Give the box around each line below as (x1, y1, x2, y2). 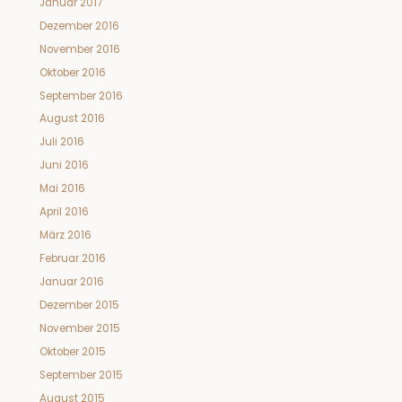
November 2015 (39, 321, 120, 336)
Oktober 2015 (39, 345, 106, 359)
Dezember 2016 (39, 18, 119, 33)
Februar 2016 (39, 251, 106, 267)
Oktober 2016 (39, 65, 106, 80)
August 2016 (39, 111, 105, 127)
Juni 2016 (39, 158, 89, 173)
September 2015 (39, 367, 123, 382)
